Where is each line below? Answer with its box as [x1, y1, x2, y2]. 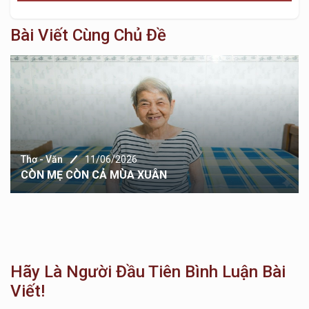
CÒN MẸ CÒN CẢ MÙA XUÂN [21, 168, 167, 182]
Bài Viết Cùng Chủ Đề [10, 26, 166, 46]
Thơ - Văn [21, 154, 63, 166]
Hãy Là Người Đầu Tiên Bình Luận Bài [10, 262, 286, 282]
